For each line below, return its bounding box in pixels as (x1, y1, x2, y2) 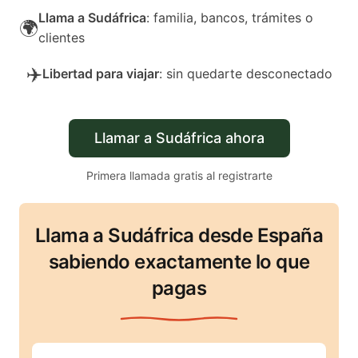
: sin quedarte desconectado (158, 66, 332, 82)
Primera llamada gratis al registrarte (86, 169, 272, 182)
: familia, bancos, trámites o (146, 10, 313, 26)
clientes (38, 30, 85, 46)
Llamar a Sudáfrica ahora (93, 129, 265, 146)
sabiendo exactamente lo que (48, 250, 310, 273)
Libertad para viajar (42, 66, 159, 82)
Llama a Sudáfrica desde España (35, 224, 323, 247)
